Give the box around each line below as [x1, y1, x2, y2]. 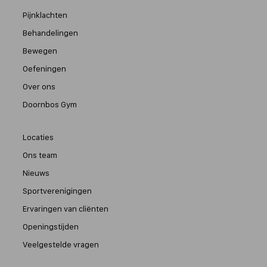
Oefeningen [22, 63, 66, 73]
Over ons [22, 81, 55, 91]
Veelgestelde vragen [22, 239, 99, 249]
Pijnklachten [22, 10, 67, 20]
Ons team [22, 150, 57, 160]
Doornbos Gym [22, 99, 77, 109]
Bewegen [22, 45, 57, 55]
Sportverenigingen [22, 185, 92, 195]
